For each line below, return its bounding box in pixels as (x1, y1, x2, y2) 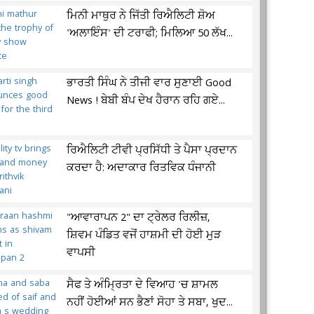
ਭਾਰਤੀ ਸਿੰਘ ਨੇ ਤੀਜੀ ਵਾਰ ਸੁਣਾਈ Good (67, 76, 232, 91)
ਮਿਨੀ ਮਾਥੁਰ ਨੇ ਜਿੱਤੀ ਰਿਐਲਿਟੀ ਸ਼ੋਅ (67, 8, 216, 24)
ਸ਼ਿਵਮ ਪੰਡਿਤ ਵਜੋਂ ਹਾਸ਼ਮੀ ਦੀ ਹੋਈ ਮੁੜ (67, 228, 221, 243)
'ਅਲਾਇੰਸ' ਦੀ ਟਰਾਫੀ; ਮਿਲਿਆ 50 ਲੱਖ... (67, 26, 233, 41)
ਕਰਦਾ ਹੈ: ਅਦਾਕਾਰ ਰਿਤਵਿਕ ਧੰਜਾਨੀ (67, 161, 217, 176)
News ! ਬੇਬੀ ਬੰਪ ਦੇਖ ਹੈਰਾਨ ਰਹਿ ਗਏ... (67, 93, 226, 109)
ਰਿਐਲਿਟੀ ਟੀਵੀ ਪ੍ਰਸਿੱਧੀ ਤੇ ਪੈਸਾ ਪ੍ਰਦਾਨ (67, 143, 238, 158)
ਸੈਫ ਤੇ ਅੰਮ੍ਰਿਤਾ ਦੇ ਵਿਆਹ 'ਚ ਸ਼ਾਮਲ (67, 278, 219, 293)
